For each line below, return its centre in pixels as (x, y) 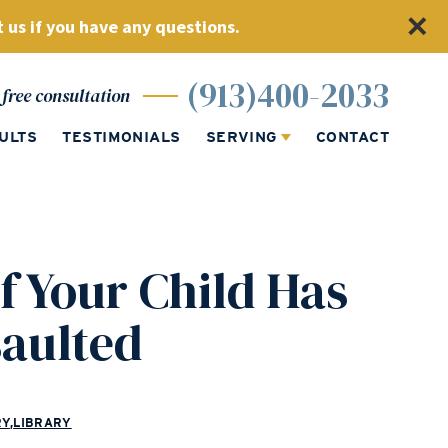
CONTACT (352, 137)
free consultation (66, 95)
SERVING (241, 137)
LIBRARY (42, 422)
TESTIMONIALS (121, 137)
